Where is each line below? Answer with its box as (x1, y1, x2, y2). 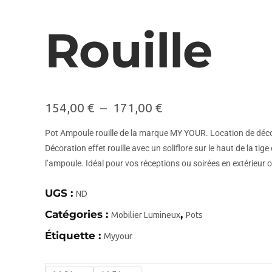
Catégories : (45, 208, 111, 220)
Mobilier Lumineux (111, 209, 180, 220)
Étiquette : (45, 229, 104, 242)
